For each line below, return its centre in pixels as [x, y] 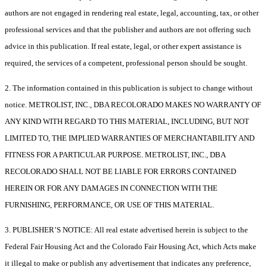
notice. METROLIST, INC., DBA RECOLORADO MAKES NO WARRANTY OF [133, 105]
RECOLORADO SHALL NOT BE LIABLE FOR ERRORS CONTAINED [120, 172]
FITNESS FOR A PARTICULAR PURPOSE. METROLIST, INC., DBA [115, 155]
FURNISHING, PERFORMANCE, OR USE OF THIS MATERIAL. [109, 205]
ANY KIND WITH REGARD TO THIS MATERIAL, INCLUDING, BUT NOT [127, 122]
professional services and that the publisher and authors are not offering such [128, 30]
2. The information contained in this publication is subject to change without [129, 88]
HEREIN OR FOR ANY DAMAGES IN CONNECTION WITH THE [111, 188]
